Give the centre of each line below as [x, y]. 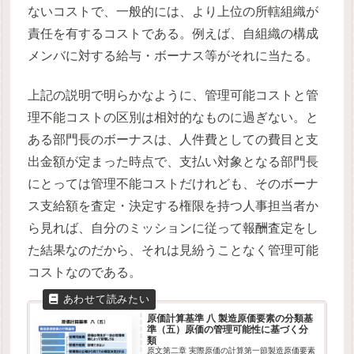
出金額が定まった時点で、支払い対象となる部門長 [173, 162]
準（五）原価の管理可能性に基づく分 [228, 329]
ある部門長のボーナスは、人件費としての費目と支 [173, 140]
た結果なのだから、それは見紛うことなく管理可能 [173, 250]
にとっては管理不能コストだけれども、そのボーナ [173, 184]
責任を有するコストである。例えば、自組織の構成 [173, 33]
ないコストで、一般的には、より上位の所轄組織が [173, 11]
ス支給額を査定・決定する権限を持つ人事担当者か [173, 206]
